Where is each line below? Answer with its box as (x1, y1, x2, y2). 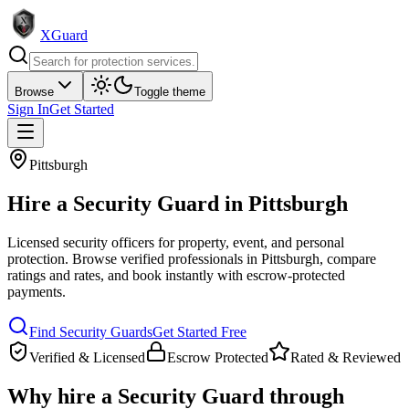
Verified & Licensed (29, 349, 145, 365)
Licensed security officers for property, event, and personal (7, 234, 344, 250)
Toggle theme (134, 85, 205, 99)
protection (7, 250, 65, 267)
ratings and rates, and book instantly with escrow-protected (7, 267, 345, 283)
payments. (7, 283, 66, 299)
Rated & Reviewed (290, 349, 401, 365)
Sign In (7, 101, 49, 117)
